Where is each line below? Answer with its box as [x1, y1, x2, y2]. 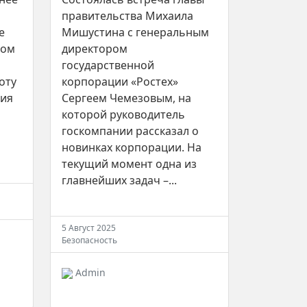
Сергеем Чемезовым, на [62, 90, 191, 106]
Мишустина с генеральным [62, 24, 209, 40]
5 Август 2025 [62, 221, 116, 234]
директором [62, 40, 127, 56]
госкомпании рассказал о [62, 123, 199, 138]
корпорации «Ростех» [62, 73, 178, 89]
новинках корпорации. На [62, 139, 201, 155]
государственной [62, 57, 154, 73]
